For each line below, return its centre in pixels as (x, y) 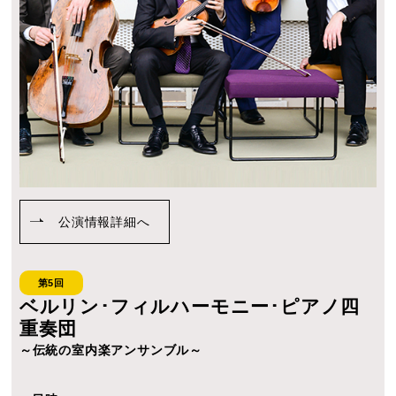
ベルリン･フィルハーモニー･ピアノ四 (190, 307)
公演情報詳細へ (104, 221)
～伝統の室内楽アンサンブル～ (111, 350)
